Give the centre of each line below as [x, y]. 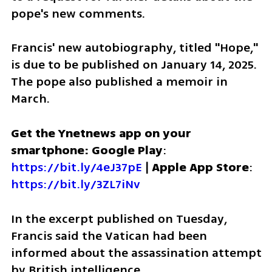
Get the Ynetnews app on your [101, 134]
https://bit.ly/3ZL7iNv [75, 185]
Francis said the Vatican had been [109, 236]
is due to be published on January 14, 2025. [134, 65]
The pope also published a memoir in [119, 82]
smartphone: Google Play [87, 151]
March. [30, 99]
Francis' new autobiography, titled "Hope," [134, 48]
